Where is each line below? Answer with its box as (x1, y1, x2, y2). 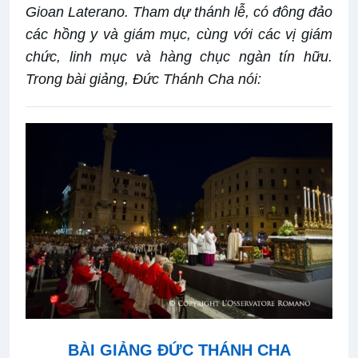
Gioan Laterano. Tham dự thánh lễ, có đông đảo (26, 4, 332, 20)
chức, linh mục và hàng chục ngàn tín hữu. (26, 49, 332, 65)
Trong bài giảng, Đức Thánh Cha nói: (26, 71, 261, 87)
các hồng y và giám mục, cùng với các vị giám (26, 26, 332, 42)
